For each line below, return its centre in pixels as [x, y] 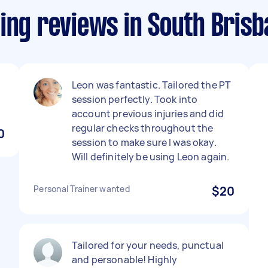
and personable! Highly [125, 260]
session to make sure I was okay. [144, 142]
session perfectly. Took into [135, 99]
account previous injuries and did [148, 114]
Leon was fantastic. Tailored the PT [152, 85]
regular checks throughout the [143, 128]
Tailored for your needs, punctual [148, 245]
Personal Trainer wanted [82, 189]
